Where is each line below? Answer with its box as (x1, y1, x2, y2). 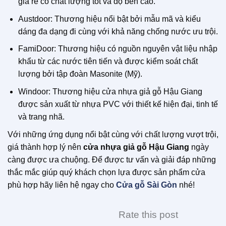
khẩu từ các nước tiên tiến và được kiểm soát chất (18, 57, 198, 66)
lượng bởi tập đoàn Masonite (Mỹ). (18, 70, 142, 79)
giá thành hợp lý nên (8, 142, 83, 151)
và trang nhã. (18, 112, 65, 122)
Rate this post (119, 209, 178, 220)
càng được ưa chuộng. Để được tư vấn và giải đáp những (8, 155, 216, 164)
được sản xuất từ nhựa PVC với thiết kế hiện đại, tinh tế (18, 100, 218, 109)
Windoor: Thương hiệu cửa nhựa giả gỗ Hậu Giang (18, 87, 202, 96)
